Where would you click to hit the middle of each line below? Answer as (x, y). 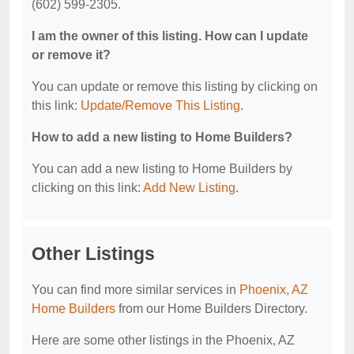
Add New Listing (189, 188)
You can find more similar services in (136, 290)
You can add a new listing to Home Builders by (162, 169)
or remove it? (71, 55)
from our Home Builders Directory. (211, 309)
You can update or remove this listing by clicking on (175, 87)
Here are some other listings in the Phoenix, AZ (163, 341)
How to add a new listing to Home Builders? (162, 137)
